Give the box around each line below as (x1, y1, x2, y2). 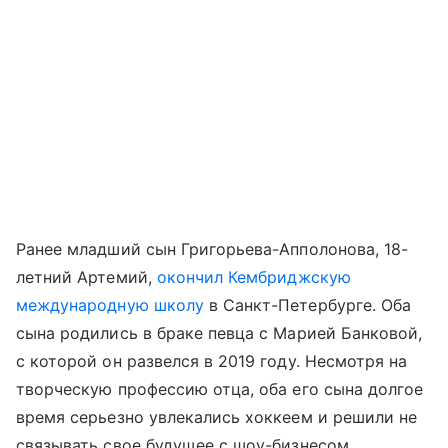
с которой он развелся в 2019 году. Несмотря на (16, 350, 408, 371)
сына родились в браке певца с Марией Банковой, (16, 322, 423, 343)
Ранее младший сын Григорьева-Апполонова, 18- (16, 238, 409, 259)
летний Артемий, (16, 266, 157, 287)
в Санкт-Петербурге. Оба (203, 294, 412, 315)
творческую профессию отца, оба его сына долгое (16, 378, 424, 399)
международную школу (16, 294, 204, 315)
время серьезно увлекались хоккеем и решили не (16, 406, 418, 427)
